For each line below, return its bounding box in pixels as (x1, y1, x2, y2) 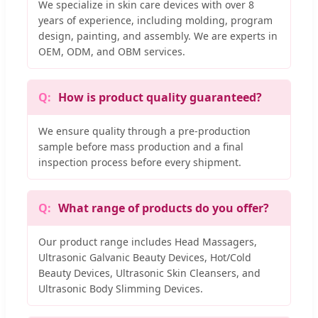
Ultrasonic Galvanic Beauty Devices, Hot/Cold (38, 250, 251, 264)
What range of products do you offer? (58, 199, 269, 216)
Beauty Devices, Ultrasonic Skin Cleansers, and (38, 265, 261, 280)
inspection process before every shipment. (38, 155, 241, 169)
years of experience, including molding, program (38, 13, 273, 27)
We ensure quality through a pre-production (38, 124, 251, 138)
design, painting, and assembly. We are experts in (38, 28, 278, 43)
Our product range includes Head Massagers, (38, 234, 257, 248)
